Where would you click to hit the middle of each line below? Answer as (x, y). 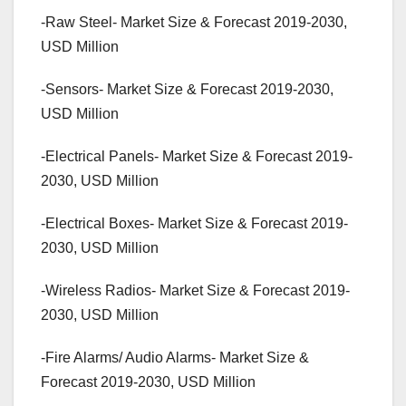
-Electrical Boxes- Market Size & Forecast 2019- (194, 224)
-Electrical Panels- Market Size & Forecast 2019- (197, 157)
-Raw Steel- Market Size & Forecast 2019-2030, (194, 23)
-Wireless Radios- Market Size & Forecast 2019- (195, 291)
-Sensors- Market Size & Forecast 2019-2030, (187, 90)
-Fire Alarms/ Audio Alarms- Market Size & (175, 358)
